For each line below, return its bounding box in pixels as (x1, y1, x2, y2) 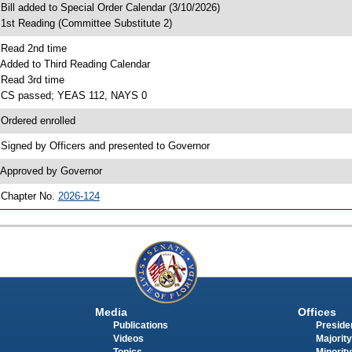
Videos (112, 334, 144, 344)
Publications (112, 321, 168, 331)
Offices (297, 306, 336, 319)
